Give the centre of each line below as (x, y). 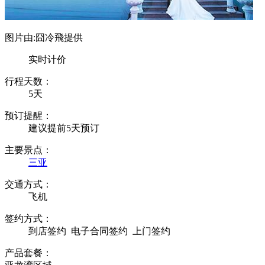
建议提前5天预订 (64, 128)
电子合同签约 (99, 231)
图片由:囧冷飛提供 (44, 37)
